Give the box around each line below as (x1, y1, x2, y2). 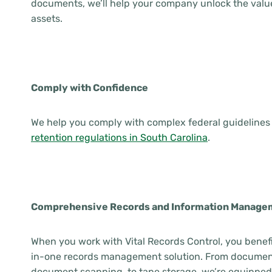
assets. (31, 13, 63, 24)
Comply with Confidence (31, 82, 148, 93)
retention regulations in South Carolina (31, 132, 208, 143)
